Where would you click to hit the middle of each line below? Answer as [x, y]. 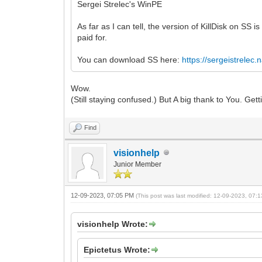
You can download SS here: [130, 59]
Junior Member [138, 164]
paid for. [92, 37]
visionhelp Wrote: [113, 224]
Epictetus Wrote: [117, 249]
